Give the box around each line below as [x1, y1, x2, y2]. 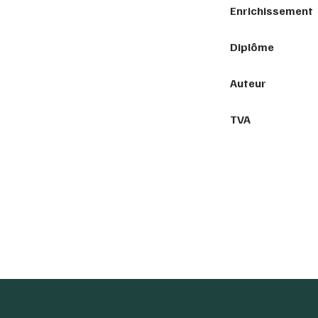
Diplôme [230, 39, 274, 54]
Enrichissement [230, 3, 313, 18]
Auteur [230, 75, 266, 90]
